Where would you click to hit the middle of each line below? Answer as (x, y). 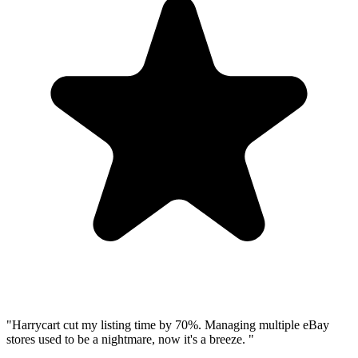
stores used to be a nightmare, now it (98, 340)
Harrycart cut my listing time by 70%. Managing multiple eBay (171, 325)
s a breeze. (219, 340)
